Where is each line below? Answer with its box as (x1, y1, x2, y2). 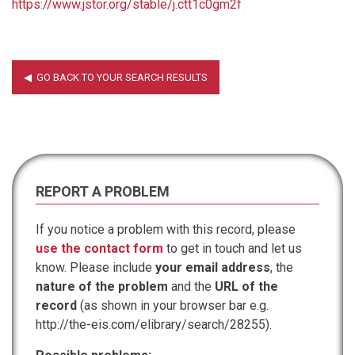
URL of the (215, 278, 278, 294)
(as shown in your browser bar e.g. (77, 297, 269, 313)
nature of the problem (36, 278, 168, 294)
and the (168, 278, 215, 294)
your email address (155, 259, 270, 275)
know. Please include (36, 259, 155, 275)
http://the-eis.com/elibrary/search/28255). (36, 316, 272, 332)
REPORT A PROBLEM (36, 182, 170, 200)
